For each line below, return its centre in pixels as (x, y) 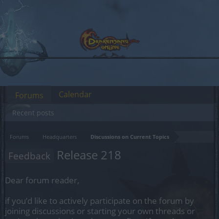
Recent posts (33, 113)
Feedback (29, 156)
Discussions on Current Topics (130, 137)
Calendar (75, 94)
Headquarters (60, 137)
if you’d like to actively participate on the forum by (99, 201)
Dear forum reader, (42, 180)
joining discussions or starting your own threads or (100, 211)
